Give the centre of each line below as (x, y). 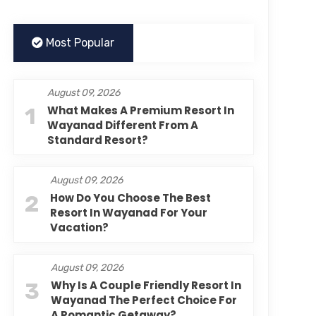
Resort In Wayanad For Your (128, 213)
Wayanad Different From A (122, 125)
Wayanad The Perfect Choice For (144, 300)
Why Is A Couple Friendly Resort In (146, 285)
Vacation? (79, 227)
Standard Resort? (97, 140)
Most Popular (79, 43)
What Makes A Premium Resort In (140, 110)
